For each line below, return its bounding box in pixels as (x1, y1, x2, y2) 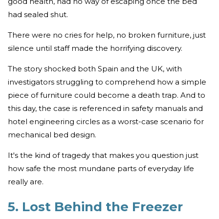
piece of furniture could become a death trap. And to (8, 90, 205, 100)
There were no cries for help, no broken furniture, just (8, 30, 206, 40)
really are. (8, 176, 44, 186)
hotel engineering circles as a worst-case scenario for (8, 116, 204, 126)
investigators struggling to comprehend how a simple (8, 77, 206, 87)
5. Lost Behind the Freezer (8, 198, 183, 215)
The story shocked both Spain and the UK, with (8, 64, 182, 73)
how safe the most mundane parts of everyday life (8, 163, 194, 173)
